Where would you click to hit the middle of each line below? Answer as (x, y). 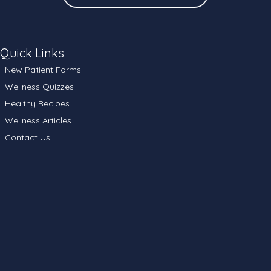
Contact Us (28, 138)
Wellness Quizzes (39, 87)
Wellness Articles (38, 121)
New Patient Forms (43, 70)
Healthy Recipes (37, 104)
